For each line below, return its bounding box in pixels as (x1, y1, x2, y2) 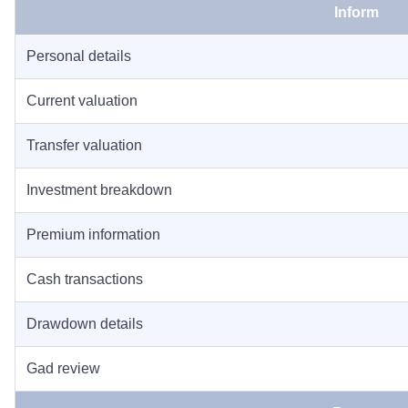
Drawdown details (26, 316, 143, 331)
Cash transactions (26, 271, 143, 287)
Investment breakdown (26, 182, 172, 198)
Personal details (26, 48, 131, 64)
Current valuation (26, 93, 138, 108)
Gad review (26, 361, 100, 376)
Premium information (26, 227, 160, 242)
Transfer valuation (26, 138, 142, 153)
